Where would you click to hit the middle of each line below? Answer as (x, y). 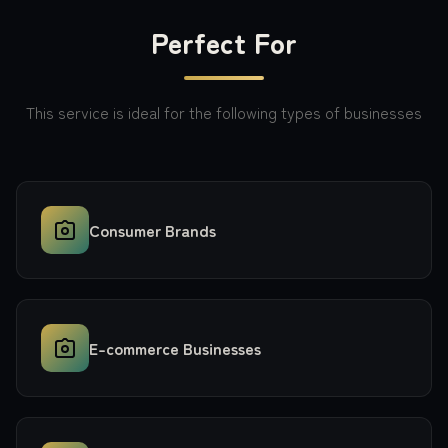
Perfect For (224, 42)
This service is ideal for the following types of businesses (224, 112)
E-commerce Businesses (175, 348)
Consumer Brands (152, 230)
